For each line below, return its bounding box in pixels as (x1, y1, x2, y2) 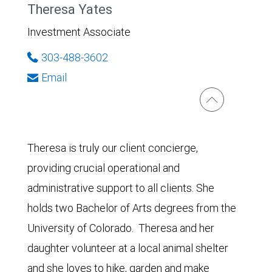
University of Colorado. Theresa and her (27, 220, 214, 235)
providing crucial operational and (27, 160, 180, 175)
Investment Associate (27, 24, 131, 39)
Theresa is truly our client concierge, (27, 140, 198, 155)
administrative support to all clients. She (27, 180, 214, 195)
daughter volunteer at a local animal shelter (27, 240, 228, 255)
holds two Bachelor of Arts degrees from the (27, 200, 236, 215)
